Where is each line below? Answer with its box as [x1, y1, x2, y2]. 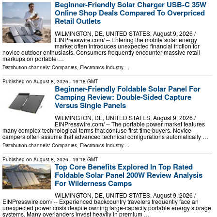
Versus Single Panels [55, 100, 126, 111]
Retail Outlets [55, 15, 101, 27]
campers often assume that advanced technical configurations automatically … [2, 132, 208, 140]
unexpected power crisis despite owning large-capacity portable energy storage [2, 203, 211, 212]
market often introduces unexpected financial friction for [55, 42, 200, 50]
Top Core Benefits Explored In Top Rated [55, 161, 193, 172]
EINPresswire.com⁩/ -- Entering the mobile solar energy [55, 35, 197, 44]
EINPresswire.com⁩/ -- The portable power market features [55, 119, 205, 128]
